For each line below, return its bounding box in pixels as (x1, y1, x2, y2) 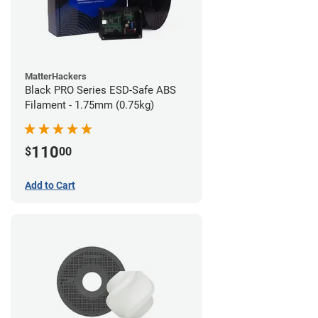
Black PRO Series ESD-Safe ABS (25, 84, 176, 97)
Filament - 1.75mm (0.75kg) (25, 99, 154, 112)
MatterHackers (25, 71, 87, 82)
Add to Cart (25, 179, 75, 191)
